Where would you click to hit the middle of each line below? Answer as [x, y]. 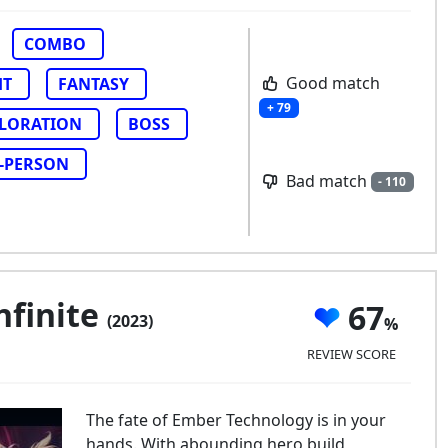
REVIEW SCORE [351, 353]
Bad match [326, 180]
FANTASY [93, 84]
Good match [330, 82]
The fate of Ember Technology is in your [235, 420]
